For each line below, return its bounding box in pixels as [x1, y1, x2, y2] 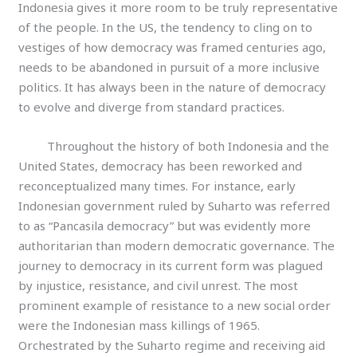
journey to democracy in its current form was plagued [18, 257, 324, 274]
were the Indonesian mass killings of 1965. [18, 317, 261, 334]
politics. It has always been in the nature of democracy [18, 79, 327, 96]
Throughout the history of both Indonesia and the [18, 138, 330, 155]
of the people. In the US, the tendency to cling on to [18, 19, 313, 36]
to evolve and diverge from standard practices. [18, 99, 288, 116]
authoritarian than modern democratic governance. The [18, 237, 335, 254]
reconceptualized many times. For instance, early [18, 178, 296, 194]
